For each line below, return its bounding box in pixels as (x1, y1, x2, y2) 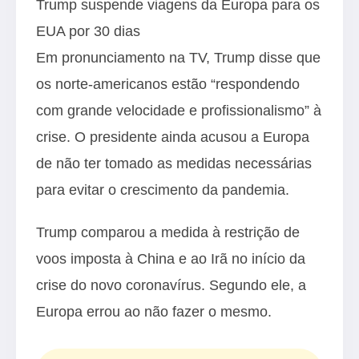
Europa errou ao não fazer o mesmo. (36, 303, 272, 321)
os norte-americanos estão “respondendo (36, 75, 300, 93)
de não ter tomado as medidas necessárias (36, 155, 312, 172)
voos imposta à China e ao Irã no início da (36, 250, 305, 268)
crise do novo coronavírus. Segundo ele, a (36, 276, 306, 294)
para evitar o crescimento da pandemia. (36, 181, 289, 199)
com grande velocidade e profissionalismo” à (36, 102, 321, 119)
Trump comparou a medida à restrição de (36, 224, 300, 241)
